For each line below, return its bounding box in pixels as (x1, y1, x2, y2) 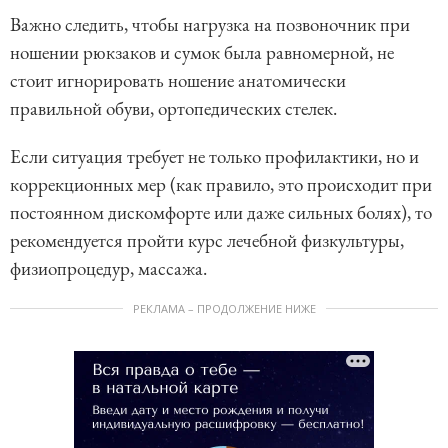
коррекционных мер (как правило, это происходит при (10, 171, 432, 197)
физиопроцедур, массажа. (10, 255, 211, 281)
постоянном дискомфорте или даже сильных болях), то (10, 199, 432, 225)
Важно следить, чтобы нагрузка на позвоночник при (10, 11, 410, 37)
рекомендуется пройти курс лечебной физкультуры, (10, 227, 404, 253)
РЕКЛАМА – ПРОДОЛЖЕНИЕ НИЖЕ (132, 300, 316, 316)
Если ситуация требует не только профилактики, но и (10, 143, 419, 169)
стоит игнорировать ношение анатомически (10, 67, 346, 93)
